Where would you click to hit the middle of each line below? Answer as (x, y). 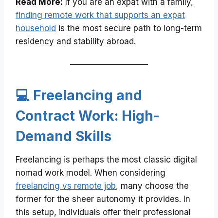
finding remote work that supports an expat (100, 15)
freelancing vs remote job (66, 186)
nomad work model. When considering (91, 173)
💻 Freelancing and (79, 96)
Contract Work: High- (88, 116)
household (36, 28)
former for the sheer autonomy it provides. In (103, 199)
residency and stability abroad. (76, 42)
